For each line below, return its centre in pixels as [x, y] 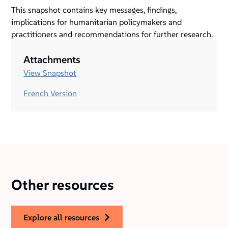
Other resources [63, 185]
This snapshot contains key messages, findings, [94, 10]
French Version [50, 93]
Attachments [52, 60]
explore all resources [64, 218]
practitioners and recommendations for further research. [112, 34]
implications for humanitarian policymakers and [97, 22]
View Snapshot [50, 73]
